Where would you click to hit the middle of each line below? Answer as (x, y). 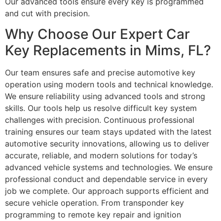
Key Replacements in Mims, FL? (108, 51)
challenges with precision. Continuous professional (100, 120)
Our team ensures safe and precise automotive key (100, 73)
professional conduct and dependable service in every (106, 179)
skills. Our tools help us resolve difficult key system (101, 108)
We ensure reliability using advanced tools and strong (105, 96)
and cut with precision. (47, 13)
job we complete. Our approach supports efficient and (107, 191)
